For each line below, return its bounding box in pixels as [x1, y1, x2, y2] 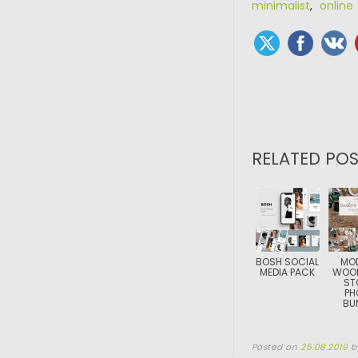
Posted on [251, 341, 300, 353]
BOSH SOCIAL [256, 255, 320, 268]
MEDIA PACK [260, 265, 316, 279]
